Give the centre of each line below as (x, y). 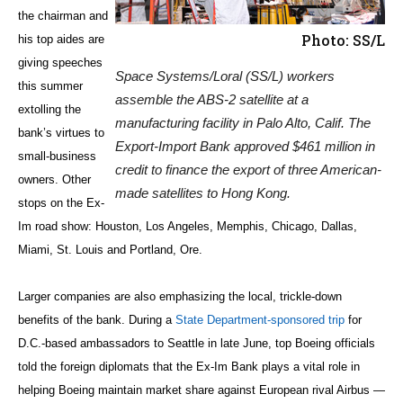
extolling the (49, 109)
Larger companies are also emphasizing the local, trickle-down (180, 296)
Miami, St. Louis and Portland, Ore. (110, 249)
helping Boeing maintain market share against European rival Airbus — (201, 390)
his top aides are (61, 39)
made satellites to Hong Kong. (203, 193)
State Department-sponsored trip (260, 319)
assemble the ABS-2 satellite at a (212, 99)
